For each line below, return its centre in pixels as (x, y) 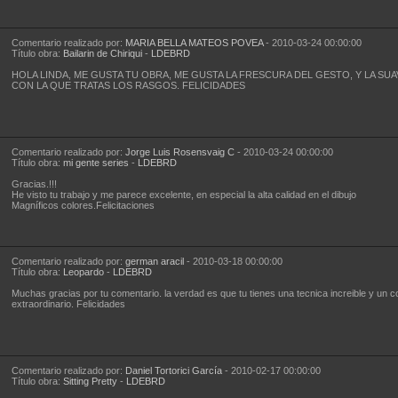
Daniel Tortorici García (173, 370)
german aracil (154, 261)
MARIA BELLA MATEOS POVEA (194, 43)
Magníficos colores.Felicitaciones (83, 205)
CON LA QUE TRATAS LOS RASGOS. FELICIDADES (128, 85)
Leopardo (83, 272)
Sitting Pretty (90, 381)
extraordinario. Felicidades (68, 304)
